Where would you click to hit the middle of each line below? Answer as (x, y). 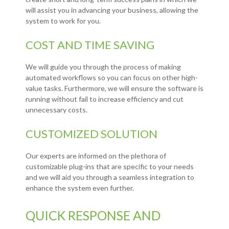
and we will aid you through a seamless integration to (110, 177)
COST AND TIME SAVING (90, 45)
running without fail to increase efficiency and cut (105, 99)
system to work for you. (63, 21)
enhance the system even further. (80, 188)
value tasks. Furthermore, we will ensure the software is (114, 88)
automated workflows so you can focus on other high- (112, 78)
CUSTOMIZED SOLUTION (91, 134)
